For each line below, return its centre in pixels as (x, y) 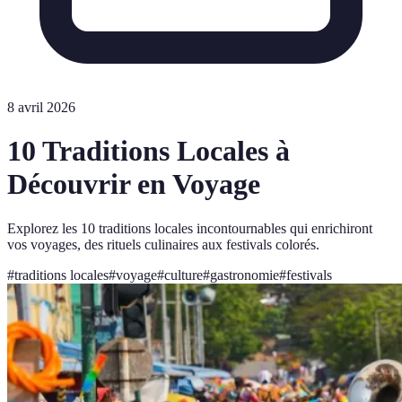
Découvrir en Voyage (134, 184)
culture (184, 275)
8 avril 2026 (41, 107)
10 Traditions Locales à (149, 151)
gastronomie (245, 275)
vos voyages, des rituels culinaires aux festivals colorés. (163, 244)
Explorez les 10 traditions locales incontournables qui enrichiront (190, 228)
